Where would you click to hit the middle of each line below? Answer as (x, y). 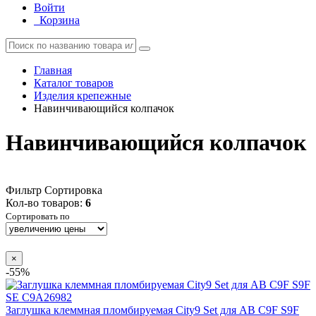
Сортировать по (38, 216)
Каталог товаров (74, 83)
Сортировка (73, 190)
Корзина (60, 20)
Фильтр (24, 190)
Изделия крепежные (83, 96)
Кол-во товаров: (45, 202)
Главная (53, 70)
